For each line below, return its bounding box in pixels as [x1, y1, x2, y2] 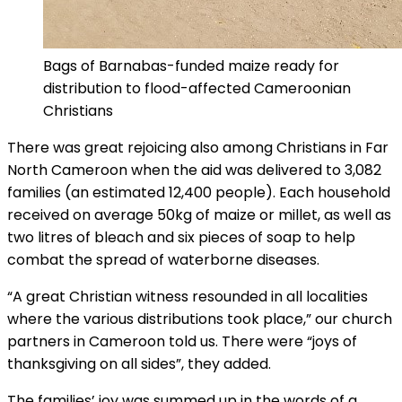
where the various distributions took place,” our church [7, 309, 392, 330]
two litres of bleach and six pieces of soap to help [7, 227, 355, 249]
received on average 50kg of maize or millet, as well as [7, 205, 391, 226]
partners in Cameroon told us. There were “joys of [7, 331, 357, 353]
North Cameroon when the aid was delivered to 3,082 [7, 160, 381, 181]
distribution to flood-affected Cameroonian [43, 78, 351, 100]
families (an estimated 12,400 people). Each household [7, 182, 390, 204]
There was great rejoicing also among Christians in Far [7, 137, 389, 159]
